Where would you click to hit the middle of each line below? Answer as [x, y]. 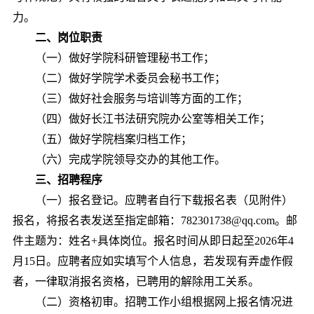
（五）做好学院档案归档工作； [113, 139]
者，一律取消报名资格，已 [80, 281]
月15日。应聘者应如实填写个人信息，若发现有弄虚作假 [152, 261]
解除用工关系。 [220, 281]
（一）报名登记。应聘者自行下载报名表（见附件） [164, 200]
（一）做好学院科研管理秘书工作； [124, 58]
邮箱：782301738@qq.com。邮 [222, 220]
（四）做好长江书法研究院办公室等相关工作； [152, 119]
